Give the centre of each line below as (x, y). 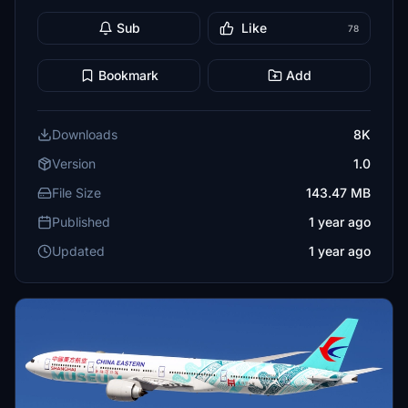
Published (81, 222)
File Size (76, 193)
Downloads (85, 134)
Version (74, 163)
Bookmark (128, 75)
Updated (78, 251)
